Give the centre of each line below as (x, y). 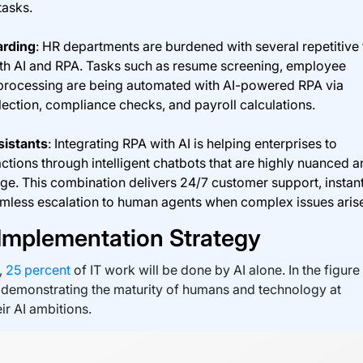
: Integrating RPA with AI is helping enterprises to (192, 143)
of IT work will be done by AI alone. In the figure (216, 269)
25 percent (38, 269)
